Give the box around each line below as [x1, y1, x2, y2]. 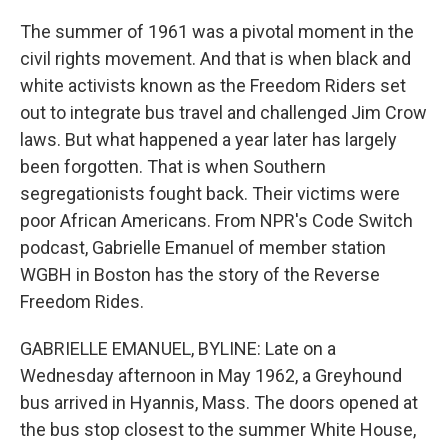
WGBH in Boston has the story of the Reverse [20, 264, 380, 285]
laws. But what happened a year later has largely [20, 129, 397, 150]
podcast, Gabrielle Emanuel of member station [20, 237, 386, 258]
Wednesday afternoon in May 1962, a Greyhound [20, 365, 402, 386]
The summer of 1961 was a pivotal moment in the [20, 21, 414, 42]
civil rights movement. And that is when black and [20, 48, 411, 69]
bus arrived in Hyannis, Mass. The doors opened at [20, 392, 418, 413]
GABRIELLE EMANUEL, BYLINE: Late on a [20, 338, 336, 359]
